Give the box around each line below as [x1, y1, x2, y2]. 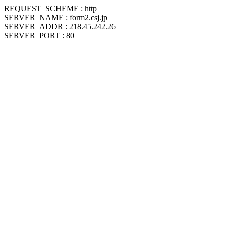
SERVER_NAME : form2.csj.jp [4, 13, 107, 22]
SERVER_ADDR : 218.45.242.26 [4, 22, 116, 31]
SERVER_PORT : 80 [4, 31, 74, 40]
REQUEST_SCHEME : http [4, 4, 97, 13]
